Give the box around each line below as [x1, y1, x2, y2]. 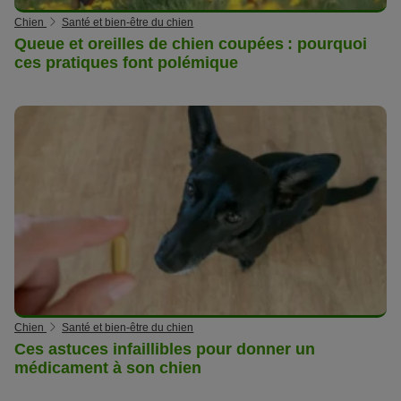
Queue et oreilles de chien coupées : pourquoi [14, 34, 367, 53]
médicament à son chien [14, 359, 201, 378]
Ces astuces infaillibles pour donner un [14, 340, 315, 359]
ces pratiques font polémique [14, 53, 238, 72]
